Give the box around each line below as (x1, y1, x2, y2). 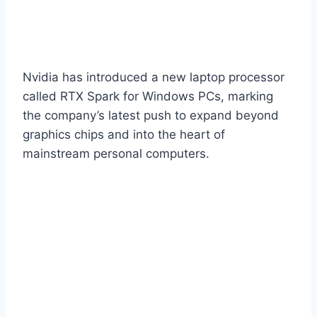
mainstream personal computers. (23, 146, 209, 161)
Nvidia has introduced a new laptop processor (23, 69, 284, 84)
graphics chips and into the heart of (23, 127, 225, 142)
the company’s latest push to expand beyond (23, 108, 279, 122)
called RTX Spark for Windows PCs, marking (23, 88, 273, 103)
